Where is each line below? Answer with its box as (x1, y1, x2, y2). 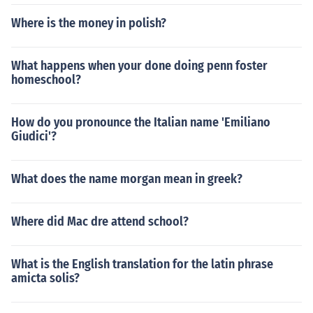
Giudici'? (11, 129, 57, 144)
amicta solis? (11, 270, 80, 286)
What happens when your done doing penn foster (11, 58, 268, 73)
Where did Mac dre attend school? (11, 214, 189, 229)
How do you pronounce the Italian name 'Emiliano (11, 115, 270, 130)
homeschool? (11, 72, 81, 87)
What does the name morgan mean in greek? (11, 171, 242, 187)
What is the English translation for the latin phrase (11, 256, 273, 272)
